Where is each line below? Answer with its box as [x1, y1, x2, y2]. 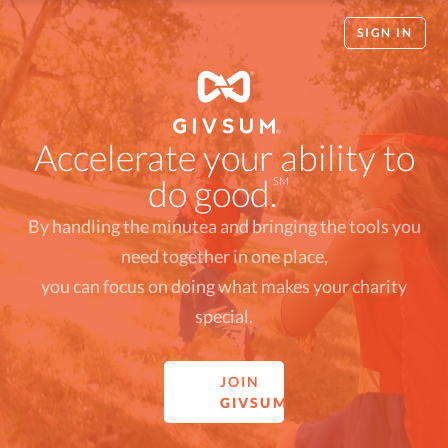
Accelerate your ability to [33, 135, 415, 179]
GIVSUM [220, 393, 288, 411]
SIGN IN [356, 25, 413, 40]
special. [195, 305, 253, 327]
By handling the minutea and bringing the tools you [27, 215, 421, 237]
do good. [148, 171, 284, 215]
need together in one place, [120, 245, 328, 267]
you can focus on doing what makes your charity [41, 275, 407, 297]
